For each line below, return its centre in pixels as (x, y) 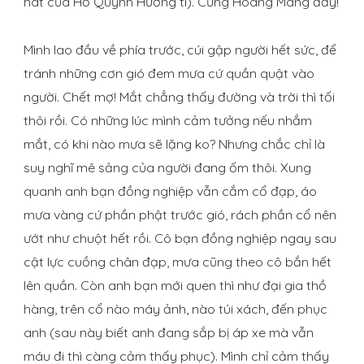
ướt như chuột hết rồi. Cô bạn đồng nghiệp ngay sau (180, 238)
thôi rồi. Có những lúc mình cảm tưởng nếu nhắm (168, 121)
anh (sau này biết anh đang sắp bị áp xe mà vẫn (169, 333)
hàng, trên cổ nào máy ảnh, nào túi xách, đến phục (175, 309)
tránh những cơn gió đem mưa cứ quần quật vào (169, 74)
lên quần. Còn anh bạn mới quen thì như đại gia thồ (175, 286)
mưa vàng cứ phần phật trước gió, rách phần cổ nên (180, 215)
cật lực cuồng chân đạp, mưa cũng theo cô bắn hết (178, 262)
